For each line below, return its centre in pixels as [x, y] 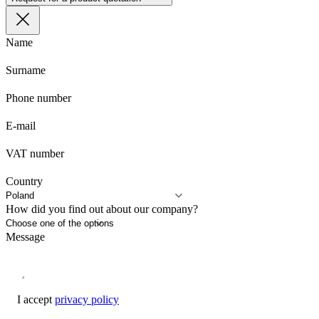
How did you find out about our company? [102, 209]
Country [24, 182]
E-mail [21, 126]
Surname [26, 70]
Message [25, 237]
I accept [36, 300]
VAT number [35, 154]
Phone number [38, 98]
